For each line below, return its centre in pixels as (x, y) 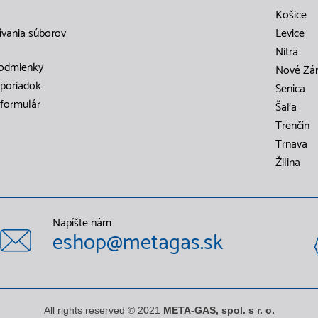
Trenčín (292, 126)
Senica (290, 89)
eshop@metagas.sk (138, 243)
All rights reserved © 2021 (103, 310)
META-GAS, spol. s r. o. (219, 310)
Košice (291, 15)
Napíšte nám (82, 223)
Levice (290, 34)
